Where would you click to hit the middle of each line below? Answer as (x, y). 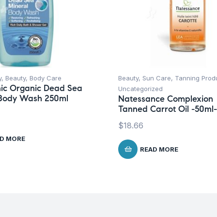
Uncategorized (140, 89)
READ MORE (159, 149)
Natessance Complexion (166, 99)
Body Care (46, 78)
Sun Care (157, 78)
